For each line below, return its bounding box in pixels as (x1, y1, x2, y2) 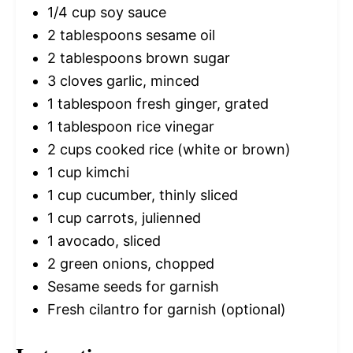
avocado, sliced (54, 232, 161, 249)
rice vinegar (132, 117, 214, 135)
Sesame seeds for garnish (47, 277, 219, 295)
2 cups (47, 140, 91, 158)
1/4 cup (47, 3, 96, 20)
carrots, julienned (82, 209, 201, 226)
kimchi (82, 163, 129, 180)
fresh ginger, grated (132, 95, 269, 112)
